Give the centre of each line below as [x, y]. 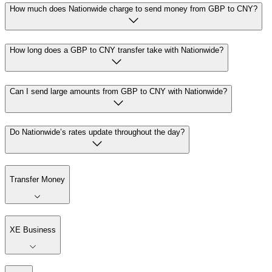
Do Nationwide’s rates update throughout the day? [97, 132]
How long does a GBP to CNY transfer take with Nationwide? [117, 50]
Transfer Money [37, 180]
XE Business [33, 230]
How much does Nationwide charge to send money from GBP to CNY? [134, 9]
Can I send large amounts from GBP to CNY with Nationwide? [118, 91]
